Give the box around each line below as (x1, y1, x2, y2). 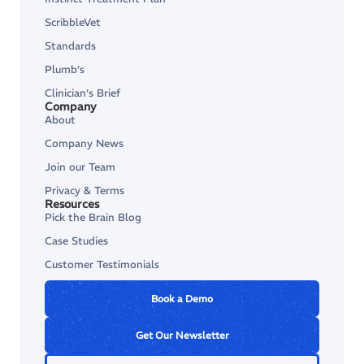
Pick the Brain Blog (45, 210, 141, 224)
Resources (45, 197, 99, 211)
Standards (45, 39, 96, 53)
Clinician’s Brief (45, 86, 120, 100)
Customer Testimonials (45, 258, 159, 271)
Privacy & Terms (45, 184, 124, 197)
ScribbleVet (45, 15, 101, 29)
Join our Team (45, 160, 115, 174)
